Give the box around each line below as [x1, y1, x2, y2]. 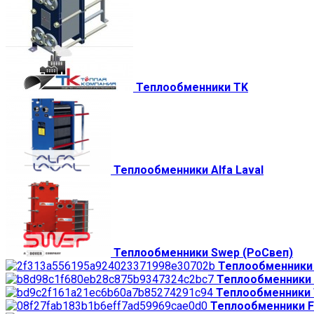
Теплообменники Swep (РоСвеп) [114, 245, 293, 259]
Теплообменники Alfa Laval [114, 163, 264, 177]
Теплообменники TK [136, 80, 248, 94]
